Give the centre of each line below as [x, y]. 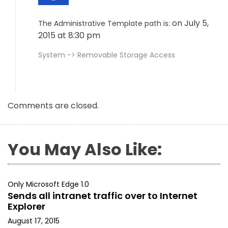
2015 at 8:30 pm [70, 35]
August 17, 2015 [34, 221]
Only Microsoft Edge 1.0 [48, 184]
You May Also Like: [85, 149]
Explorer [26, 206]
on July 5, [190, 23]
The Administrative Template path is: [104, 23]
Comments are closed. [53, 106]
